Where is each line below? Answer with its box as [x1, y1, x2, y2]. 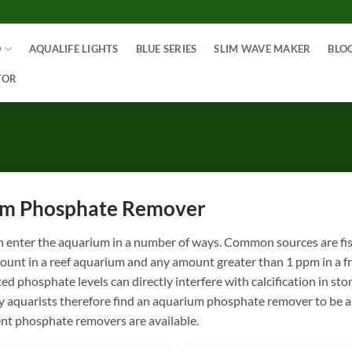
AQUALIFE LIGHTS [28, 42, 119, 55]
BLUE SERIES [135, 42, 197, 55]
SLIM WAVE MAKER [214, 42, 311, 55]
